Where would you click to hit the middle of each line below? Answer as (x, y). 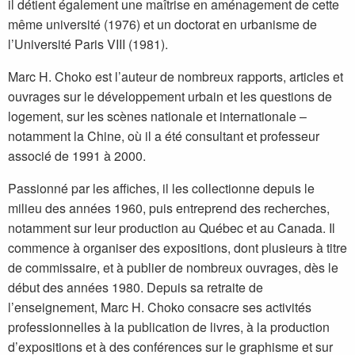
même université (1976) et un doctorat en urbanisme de (162, 24)
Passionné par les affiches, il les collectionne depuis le (161, 188)
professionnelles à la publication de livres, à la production (169, 327)
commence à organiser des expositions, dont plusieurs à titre (177, 248)
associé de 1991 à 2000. (77, 156)
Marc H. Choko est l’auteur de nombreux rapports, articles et (176, 76)
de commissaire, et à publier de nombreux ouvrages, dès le (173, 267)
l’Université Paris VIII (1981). (88, 44)
